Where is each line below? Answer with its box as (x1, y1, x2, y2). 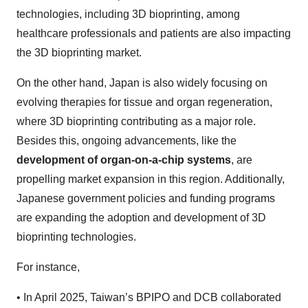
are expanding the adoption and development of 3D (16, 211, 266, 223)
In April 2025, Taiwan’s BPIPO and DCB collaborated (23, 291, 281, 303)
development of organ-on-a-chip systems (16, 153, 231, 166)
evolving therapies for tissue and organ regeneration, (16, 96, 272, 108)
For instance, (16, 261, 80, 273)
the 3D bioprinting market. (16, 46, 142, 58)
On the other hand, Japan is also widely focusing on (16, 76, 267, 89)
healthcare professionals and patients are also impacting (16, 27, 291, 39)
